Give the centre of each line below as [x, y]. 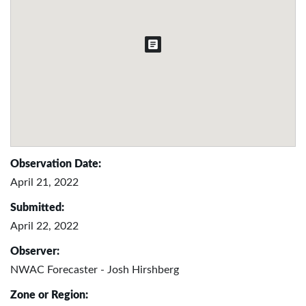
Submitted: [37, 207]
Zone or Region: [49, 295]
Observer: [35, 251]
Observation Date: [56, 164]
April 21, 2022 [44, 182]
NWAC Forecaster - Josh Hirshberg [95, 269]
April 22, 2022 [44, 226]
